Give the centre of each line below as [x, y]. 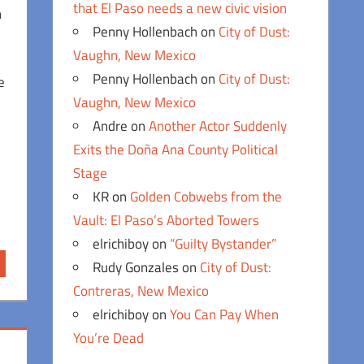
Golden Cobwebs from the [206, 196]
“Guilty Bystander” [223, 243]
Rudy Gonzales [136, 267]
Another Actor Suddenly [218, 126]
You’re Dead [109, 338]
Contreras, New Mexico [141, 290]
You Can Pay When [225, 314]
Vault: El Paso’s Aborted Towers [167, 220]
